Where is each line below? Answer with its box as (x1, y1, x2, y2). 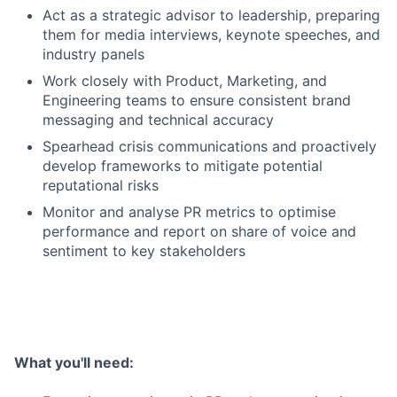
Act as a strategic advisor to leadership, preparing (43, 6, 380, 25)
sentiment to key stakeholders (43, 242, 245, 261)
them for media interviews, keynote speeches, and (43, 26, 380, 44)
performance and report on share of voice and (43, 222, 356, 241)
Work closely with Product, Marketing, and (43, 72, 327, 90)
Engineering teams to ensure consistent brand (43, 91, 351, 110)
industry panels (43, 45, 144, 64)
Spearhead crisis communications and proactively (43, 137, 377, 156)
